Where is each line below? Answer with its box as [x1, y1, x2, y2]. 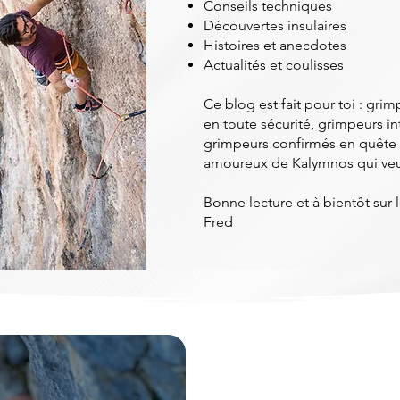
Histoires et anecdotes [203, 37, 346, 54]
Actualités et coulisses [203, 56, 344, 73]
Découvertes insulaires [203, 17, 346, 34]
